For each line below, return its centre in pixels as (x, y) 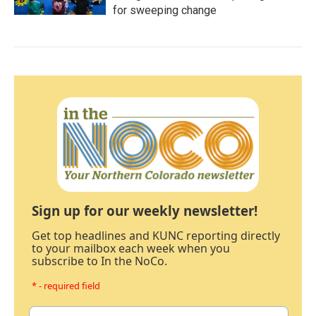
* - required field (66, 285)
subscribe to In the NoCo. (99, 261)
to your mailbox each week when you (131, 248)
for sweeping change (165, 10)
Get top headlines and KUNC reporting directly (156, 235)
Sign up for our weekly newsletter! (145, 210)
